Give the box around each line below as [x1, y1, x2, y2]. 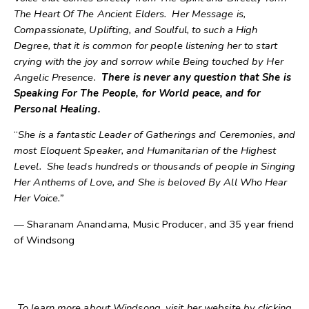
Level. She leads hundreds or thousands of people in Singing [14, 159, 296, 174]
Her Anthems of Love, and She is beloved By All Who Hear [14, 175, 288, 190]
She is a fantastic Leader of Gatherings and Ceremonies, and [18, 128, 296, 142]
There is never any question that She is [101, 70, 291, 84]
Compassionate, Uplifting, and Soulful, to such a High [14, 22, 258, 37]
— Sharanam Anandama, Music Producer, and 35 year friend [14, 217, 295, 232]
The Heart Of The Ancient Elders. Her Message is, [14, 6, 246, 21]
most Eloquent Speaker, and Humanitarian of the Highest [14, 143, 277, 158]
